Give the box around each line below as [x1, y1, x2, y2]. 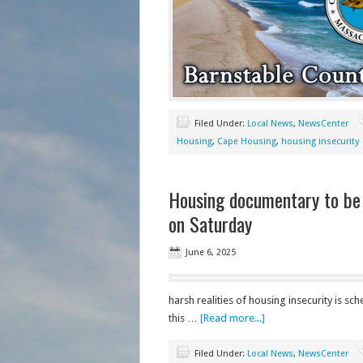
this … [168, 312, 200, 324]
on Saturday [168, 209, 252, 238]
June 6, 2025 [185, 247, 236, 258]
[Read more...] [199, 312, 265, 324]
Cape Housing [216, 136, 276, 147]
